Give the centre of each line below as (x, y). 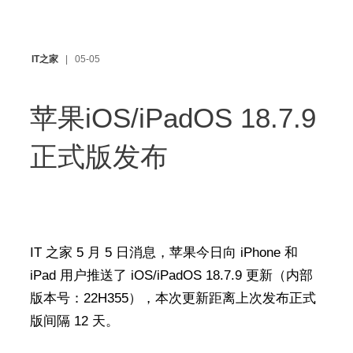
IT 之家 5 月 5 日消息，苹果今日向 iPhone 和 (163, 253)
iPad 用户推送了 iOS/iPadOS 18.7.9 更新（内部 (171, 275)
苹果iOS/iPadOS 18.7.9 (173, 118)
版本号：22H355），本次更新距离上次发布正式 (173, 298)
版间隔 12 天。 (74, 321)
